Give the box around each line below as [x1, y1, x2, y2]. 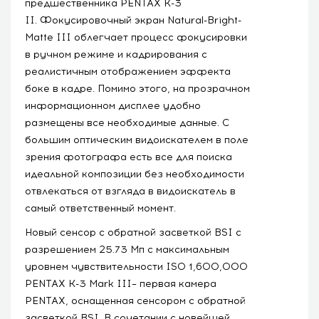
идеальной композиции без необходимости [25, 167, 244, 180]
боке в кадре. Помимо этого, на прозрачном [25, 82, 250, 95]
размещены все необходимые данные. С [25, 116, 229, 129]
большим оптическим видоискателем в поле [25, 133, 249, 146]
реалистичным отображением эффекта [25, 65, 231, 78]
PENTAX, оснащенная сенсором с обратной [25, 294, 246, 307]
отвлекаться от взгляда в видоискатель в [25, 184, 236, 197]
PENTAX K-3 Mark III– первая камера [25, 277, 216, 290]
